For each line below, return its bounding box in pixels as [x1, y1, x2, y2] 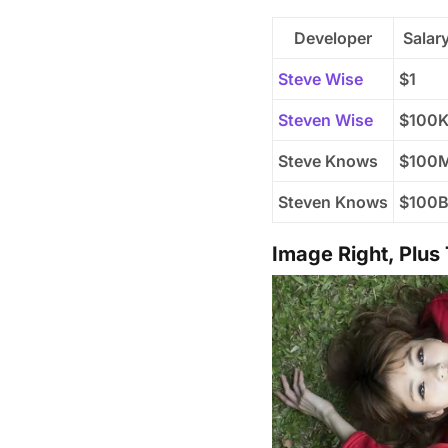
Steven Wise [278, 110, 373, 131]
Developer [294, 28, 372, 49]
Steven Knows [278, 192, 388, 213]
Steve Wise [278, 69, 363, 90]
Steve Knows [278, 151, 378, 172]
